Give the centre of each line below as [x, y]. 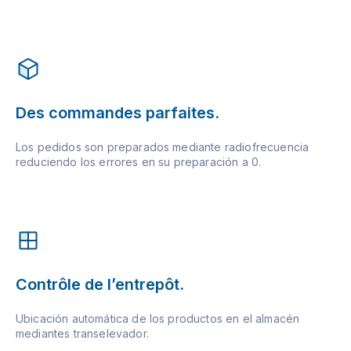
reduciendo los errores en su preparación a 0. [139, 162]
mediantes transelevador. [82, 334]
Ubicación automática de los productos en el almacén [158, 319]
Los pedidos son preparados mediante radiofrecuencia [163, 147]
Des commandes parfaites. [118, 113]
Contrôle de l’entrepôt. [100, 285]
